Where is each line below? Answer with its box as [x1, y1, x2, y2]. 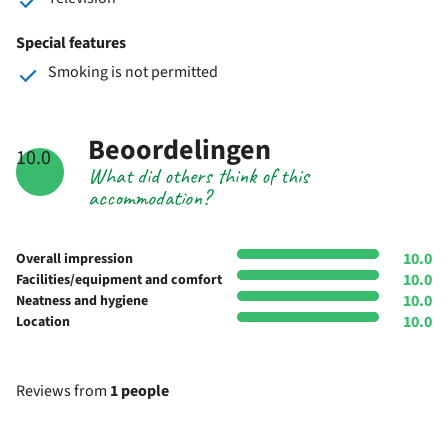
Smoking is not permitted [48, 60, 218, 83]
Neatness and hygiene [16, 290, 148, 311]
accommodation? [87, 183, 210, 212]
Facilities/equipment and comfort [16, 269, 222, 290]
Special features [16, 31, 126, 54]
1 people [110, 379, 169, 402]
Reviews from [16, 379, 110, 402]
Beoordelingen [87, 129, 271, 170]
